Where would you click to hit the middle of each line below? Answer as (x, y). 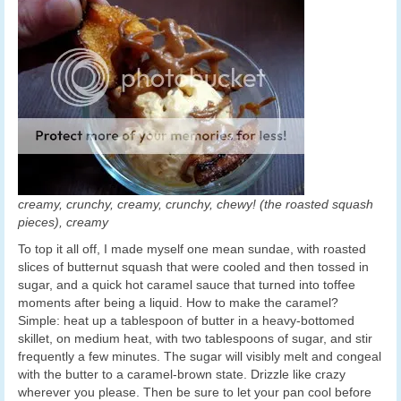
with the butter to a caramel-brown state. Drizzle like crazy (182, 374)
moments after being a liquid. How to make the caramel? (178, 302)
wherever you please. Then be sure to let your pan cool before (195, 392)
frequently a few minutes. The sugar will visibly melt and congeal (200, 356)
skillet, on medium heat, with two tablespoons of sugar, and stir (195, 338)
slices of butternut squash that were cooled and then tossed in (193, 266)
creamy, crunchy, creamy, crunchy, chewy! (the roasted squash (196, 204)
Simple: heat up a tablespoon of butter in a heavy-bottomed (186, 320)
